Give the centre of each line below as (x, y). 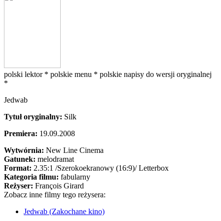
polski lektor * (27, 74)
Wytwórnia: (25, 150)
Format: (19, 168)
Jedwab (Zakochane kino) (64, 211)
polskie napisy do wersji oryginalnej (156, 74)
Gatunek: (21, 159)
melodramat (56, 159)
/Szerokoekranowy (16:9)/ (96, 168)
